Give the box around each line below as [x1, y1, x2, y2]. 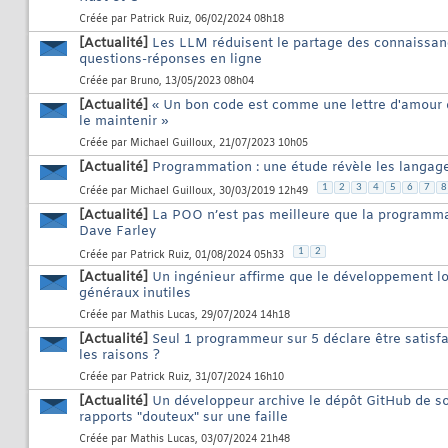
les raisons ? [79, 347, 160, 365]
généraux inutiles [79, 285, 191, 303]
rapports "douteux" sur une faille [79, 409, 288, 427]
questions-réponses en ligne [79, 51, 262, 69]
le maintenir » [79, 113, 168, 131]
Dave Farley [79, 223, 156, 241]
